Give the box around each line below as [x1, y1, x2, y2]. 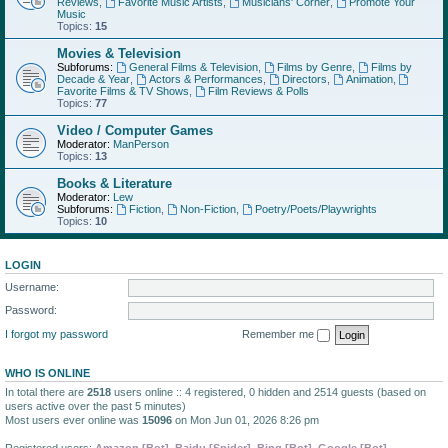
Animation [345, 73, 393, 85]
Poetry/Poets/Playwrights [254, 203, 377, 215]
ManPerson [113, 138, 169, 150]
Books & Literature [57, 176, 172, 191]
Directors [281, 73, 327, 85]
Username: [5, 280, 59, 293]
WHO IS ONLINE [5, 366, 90, 379]
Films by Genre [276, 61, 352, 73]
